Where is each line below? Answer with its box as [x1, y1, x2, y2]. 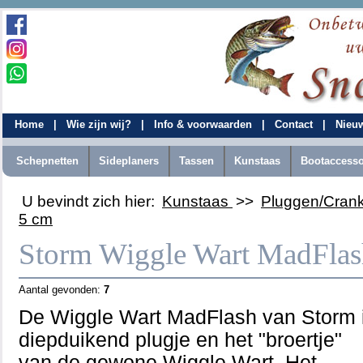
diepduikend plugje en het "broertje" [19, 329, 342, 351]
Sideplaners [99, 155, 159, 167]
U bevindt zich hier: [22, 193, 159, 210]
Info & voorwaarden [154, 118, 255, 130]
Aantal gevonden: [19, 284, 104, 296]
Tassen [179, 155, 214, 167]
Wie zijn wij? [66, 118, 135, 130]
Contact [275, 118, 316, 130]
